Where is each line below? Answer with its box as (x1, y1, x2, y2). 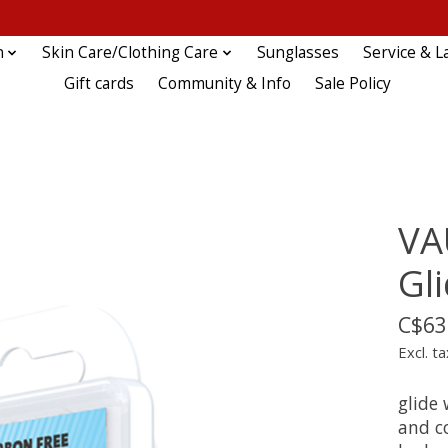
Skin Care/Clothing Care (42, 42, 219, 64)
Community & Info (157, 73, 291, 95)
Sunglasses (256, 42, 339, 64)
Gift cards (63, 73, 134, 95)
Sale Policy (315, 73, 391, 95)
